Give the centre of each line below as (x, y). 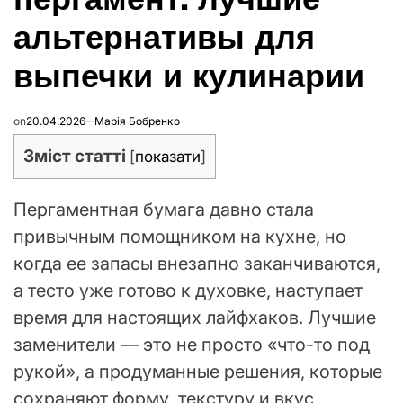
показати (168, 157)
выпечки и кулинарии (189, 76)
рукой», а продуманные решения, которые (198, 372)
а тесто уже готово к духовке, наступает (188, 291)
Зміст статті (75, 157)
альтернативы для (164, 37)
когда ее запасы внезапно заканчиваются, (197, 264)
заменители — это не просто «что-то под (192, 345)
